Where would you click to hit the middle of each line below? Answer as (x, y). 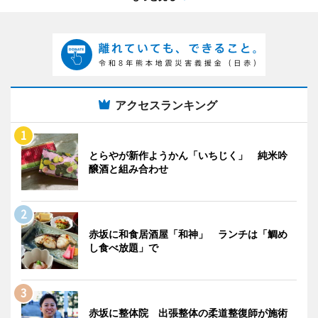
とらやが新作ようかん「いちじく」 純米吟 (188, 155)
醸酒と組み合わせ (128, 169)
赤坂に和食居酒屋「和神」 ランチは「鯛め (188, 234)
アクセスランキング (166, 105)
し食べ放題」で (124, 248)
